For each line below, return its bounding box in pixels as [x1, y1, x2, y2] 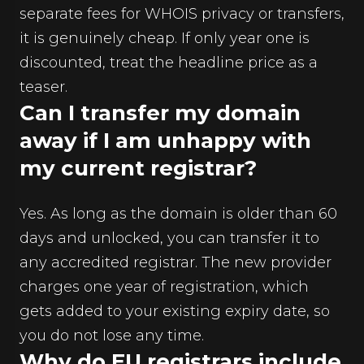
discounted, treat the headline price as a [19, 54, 318, 71]
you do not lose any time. [19, 327, 204, 344]
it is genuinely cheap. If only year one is [19, 29, 310, 47]
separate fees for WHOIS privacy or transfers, [19, 5, 344, 23]
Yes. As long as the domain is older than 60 [19, 205, 337, 223]
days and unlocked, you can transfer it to [19, 229, 319, 247]
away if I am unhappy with [19, 128, 311, 154]
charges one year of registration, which [19, 278, 309, 296]
